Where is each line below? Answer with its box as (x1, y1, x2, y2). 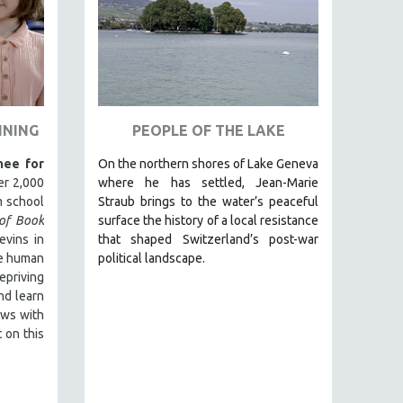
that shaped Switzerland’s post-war (98, 231, 318, 246)
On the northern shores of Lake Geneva (98, 156, 318, 171)
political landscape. (98, 250, 205, 265)
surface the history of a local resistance (98, 212, 318, 228)
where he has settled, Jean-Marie (98, 175, 318, 190)
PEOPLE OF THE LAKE (131, 121, 285, 139)
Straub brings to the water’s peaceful (98, 193, 318, 209)
